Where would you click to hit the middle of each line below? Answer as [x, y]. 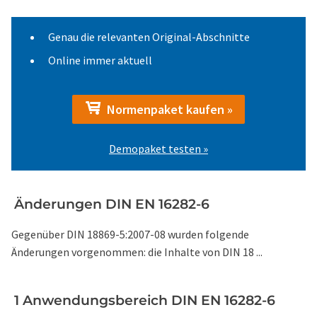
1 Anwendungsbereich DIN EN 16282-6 [145, 300]
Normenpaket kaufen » [167, 109]
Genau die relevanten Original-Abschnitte [149, 37]
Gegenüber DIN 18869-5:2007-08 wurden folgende [130, 234]
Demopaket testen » [158, 149]
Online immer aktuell [100, 60]
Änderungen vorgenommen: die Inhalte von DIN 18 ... [137, 252]
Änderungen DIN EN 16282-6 [112, 204]
